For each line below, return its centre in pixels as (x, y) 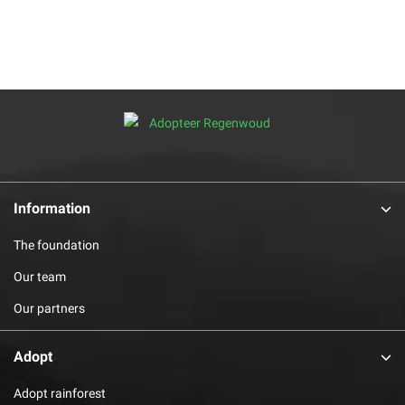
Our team (40, 276)
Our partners (49, 308)
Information (52, 208)
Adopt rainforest (60, 393)
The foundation (57, 245)
